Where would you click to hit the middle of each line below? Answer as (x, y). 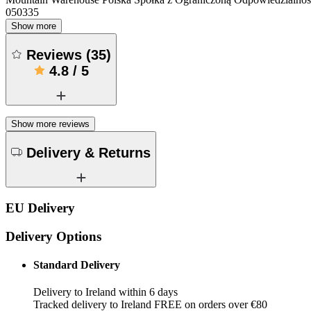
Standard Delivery (77, 265)
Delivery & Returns (89, 152)
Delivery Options (53, 236)
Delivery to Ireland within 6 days (106, 292)
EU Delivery (40, 208)
